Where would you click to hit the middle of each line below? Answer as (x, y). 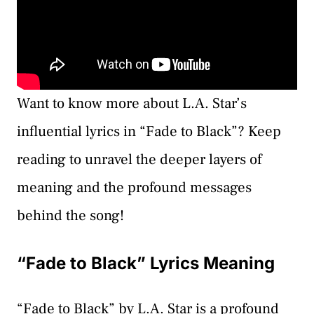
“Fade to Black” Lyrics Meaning (146, 263)
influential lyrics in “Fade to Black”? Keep (149, 132)
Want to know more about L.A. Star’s (132, 104)
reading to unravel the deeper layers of (139, 160)
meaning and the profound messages (134, 188)
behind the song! (70, 216)
